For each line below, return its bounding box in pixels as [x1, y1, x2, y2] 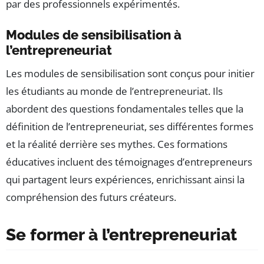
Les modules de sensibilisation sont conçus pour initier [6, 67, 255, 81]
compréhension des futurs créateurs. [6, 190, 176, 204]
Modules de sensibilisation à [6, 27, 181, 43]
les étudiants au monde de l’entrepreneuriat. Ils [6, 84, 223, 98]
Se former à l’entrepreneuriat [6, 225, 237, 245]
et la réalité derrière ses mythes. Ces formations [6, 137, 227, 151]
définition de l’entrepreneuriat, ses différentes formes [6, 120, 253, 134]
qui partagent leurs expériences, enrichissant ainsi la [6, 173, 245, 187]
